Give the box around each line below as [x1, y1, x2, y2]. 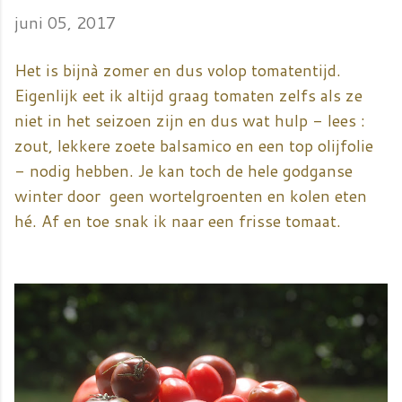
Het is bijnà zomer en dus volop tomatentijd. [14, 57, 341, 82]
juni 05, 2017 [14, 10, 116, 34]
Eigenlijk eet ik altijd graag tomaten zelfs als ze [14, 83, 363, 107]
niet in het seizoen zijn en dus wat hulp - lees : [14, 108, 365, 132]
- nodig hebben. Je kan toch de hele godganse [14, 158, 353, 182]
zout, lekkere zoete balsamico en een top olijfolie [14, 133, 373, 157]
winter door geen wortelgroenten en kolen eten [14, 183, 367, 207]
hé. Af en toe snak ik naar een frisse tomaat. [14, 208, 341, 232]
